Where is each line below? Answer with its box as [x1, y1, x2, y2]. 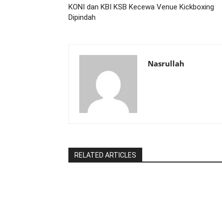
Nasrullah [148, 58, 184, 68]
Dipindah [68, 12, 96, 22]
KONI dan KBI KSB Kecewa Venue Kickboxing [68, 2, 214, 11]
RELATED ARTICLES [74, 151, 136, 159]
